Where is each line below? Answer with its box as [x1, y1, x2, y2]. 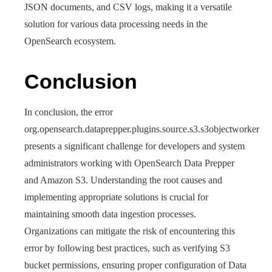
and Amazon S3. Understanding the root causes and [24, 175, 222, 185]
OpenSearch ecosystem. [24, 36, 116, 46]
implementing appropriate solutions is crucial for [24, 192, 208, 202]
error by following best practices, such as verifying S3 [24, 243, 230, 253]
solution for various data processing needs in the [24, 19, 208, 29]
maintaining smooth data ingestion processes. [24, 209, 196, 219]
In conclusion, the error [24, 107, 113, 117]
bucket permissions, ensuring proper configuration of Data [24, 260, 246, 270]
